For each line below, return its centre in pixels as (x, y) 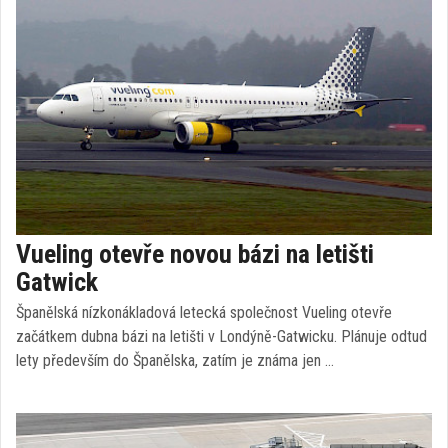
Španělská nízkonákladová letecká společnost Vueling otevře (204, 312)
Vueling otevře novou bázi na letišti (195, 254)
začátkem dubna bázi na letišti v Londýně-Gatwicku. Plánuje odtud (221, 336)
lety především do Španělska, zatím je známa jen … (175, 360)
